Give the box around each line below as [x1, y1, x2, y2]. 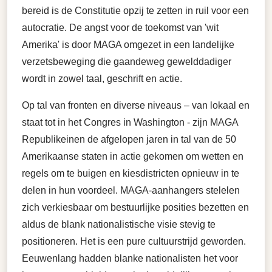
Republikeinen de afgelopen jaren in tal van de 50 [22, 134, 236, 144]
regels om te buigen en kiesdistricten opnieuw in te [22, 168, 239, 178]
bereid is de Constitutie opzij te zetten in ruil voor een [22, 5, 249, 16]
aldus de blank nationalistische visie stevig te [22, 219, 216, 229]
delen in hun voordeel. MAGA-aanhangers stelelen [22, 185, 240, 195]
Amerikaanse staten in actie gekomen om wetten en [22, 151, 243, 161]
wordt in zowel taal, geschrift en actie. [22, 73, 182, 84]
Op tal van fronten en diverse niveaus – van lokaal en [22, 100, 250, 110]
